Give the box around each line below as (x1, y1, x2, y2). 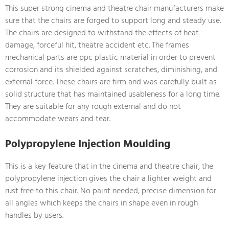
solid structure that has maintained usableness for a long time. (5, 87, 220, 101)
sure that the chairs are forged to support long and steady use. (5, 13, 221, 27)
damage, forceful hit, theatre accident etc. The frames (5, 38, 189, 52)
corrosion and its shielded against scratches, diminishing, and (5, 62, 217, 76)
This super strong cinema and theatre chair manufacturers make (5, 1, 224, 15)
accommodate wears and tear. (5, 111, 110, 125)
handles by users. (5, 208, 63, 222)
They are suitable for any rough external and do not (5, 99, 181, 113)
